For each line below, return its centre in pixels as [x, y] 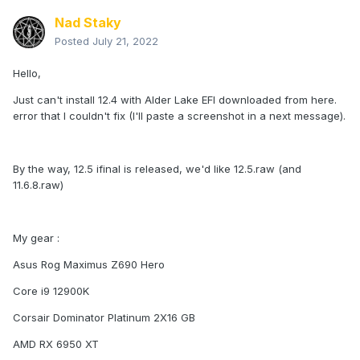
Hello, [27, 74]
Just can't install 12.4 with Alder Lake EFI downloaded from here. [175, 100]
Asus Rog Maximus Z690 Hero [89, 265]
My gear [35, 238]
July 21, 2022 [125, 41]
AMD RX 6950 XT [56, 344]
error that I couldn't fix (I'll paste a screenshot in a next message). [179, 116]
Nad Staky [88, 23]
